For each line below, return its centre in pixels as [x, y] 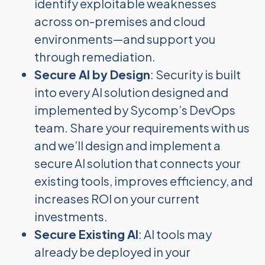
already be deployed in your [112, 252]
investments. [71, 216]
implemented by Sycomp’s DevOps [135, 110]
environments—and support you [125, 39]
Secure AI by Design [92, 74]
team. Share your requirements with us [142, 127]
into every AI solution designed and [131, 92]
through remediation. [95, 56]
